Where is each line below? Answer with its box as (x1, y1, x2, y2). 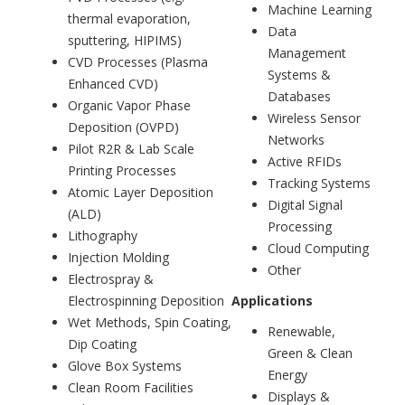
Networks (268, 130, 325, 148)
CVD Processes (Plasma (68, 52, 208, 71)
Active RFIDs (268, 152, 342, 170)
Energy (268, 365, 307, 383)
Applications (231, 291, 313, 309)
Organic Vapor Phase (68, 96, 191, 114)
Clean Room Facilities (68, 378, 193, 396)
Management (268, 43, 346, 61)
